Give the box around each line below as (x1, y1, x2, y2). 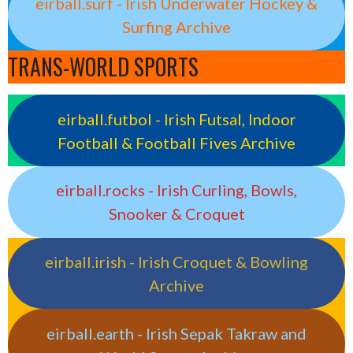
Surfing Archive (122, 17, 231, 37)
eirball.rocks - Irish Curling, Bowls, (56, 180, 297, 200)
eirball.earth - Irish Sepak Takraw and (46, 323, 307, 343)
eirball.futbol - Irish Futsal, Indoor (57, 109, 296, 128)
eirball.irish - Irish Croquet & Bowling (45, 252, 308, 272)
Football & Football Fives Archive (58, 132, 295, 152)
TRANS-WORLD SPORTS (8, 50, 199, 84)
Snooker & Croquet (108, 204, 245, 224)
